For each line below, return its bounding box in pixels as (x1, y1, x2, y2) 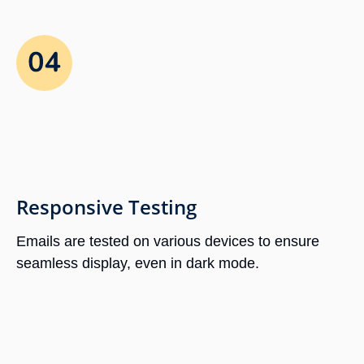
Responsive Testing (16, 193, 197, 221)
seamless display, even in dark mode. (16, 255, 259, 272)
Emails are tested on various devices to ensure (16, 233, 319, 250)
